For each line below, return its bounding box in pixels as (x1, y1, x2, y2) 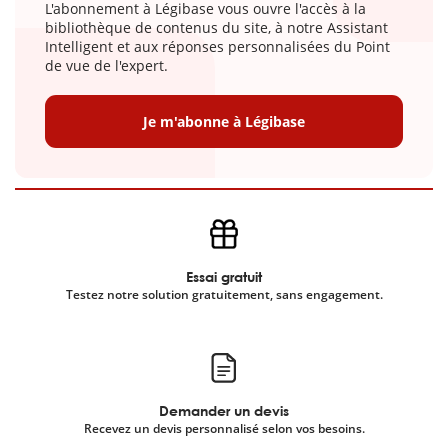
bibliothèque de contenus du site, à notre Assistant (45, 17, 388, 37)
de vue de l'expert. (45, 55, 168, 75)
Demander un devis (159, 401, 289, 419)
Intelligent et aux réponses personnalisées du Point (45, 36, 390, 56)
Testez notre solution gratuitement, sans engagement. (65, 285, 383, 303)
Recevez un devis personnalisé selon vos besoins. (83, 419, 365, 437)
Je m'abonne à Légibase (143, 111, 305, 131)
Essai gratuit (186, 267, 262, 285)
